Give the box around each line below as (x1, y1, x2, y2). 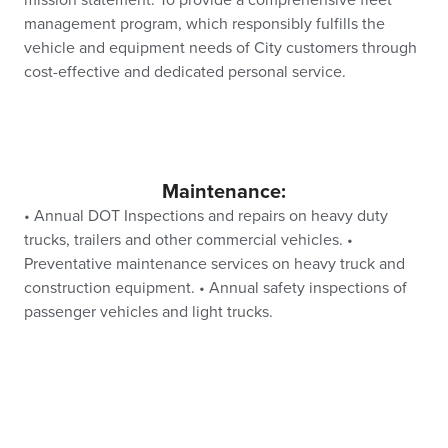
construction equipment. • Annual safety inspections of (24, 278, 407, 299)
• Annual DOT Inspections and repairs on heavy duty (24, 206, 388, 227)
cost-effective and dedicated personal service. (24, 62, 346, 83)
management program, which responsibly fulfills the (24, 14, 385, 35)
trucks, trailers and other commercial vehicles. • (24, 230, 353, 251)
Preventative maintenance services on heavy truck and (24, 254, 405, 275)
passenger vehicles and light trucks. (24, 302, 273, 323)
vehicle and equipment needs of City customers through (24, 38, 417, 59)
